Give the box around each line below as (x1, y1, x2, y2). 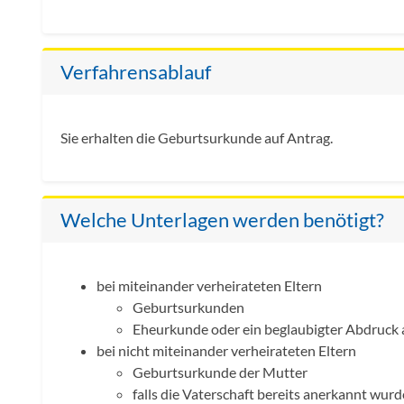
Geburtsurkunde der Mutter (133, 363, 308, 381)
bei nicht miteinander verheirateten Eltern (96, 342, 356, 360)
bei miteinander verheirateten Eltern (96, 277, 322, 295)
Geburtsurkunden (133, 298, 244, 317)
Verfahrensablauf (60, 60, 211, 85)
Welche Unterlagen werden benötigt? (60, 208, 384, 233)
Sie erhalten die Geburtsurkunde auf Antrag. (60, 129, 333, 147)
